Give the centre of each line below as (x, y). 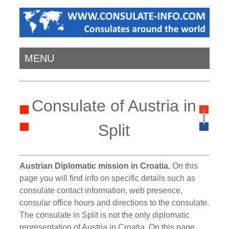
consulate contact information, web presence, (101, 190)
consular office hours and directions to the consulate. (114, 202)
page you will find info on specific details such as (108, 178)
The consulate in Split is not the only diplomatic (105, 215)
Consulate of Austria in (114, 106)
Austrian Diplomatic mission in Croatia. (95, 166)
